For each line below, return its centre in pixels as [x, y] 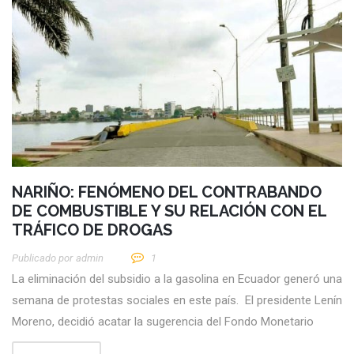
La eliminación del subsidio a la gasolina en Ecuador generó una [177, 279]
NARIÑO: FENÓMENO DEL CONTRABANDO [167, 192]
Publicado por [42, 258]
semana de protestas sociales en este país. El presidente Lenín [177, 301]
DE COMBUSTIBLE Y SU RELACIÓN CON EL [169, 211]
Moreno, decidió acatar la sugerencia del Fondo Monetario [163, 322]
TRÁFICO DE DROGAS [92, 230]
